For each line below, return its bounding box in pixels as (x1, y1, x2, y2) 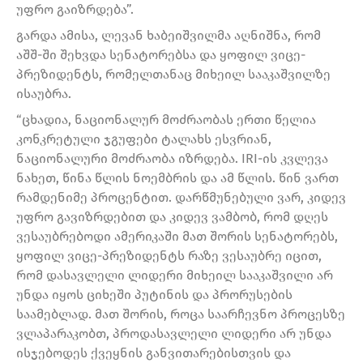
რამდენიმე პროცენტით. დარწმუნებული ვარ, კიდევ (16, 189, 346, 205)
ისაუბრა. (16, 86, 71, 102)
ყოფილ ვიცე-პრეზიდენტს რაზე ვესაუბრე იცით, (16, 247, 322, 263)
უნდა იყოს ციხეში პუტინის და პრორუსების (16, 286, 293, 302)
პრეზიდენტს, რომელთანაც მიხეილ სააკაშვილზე (16, 66, 331, 83)
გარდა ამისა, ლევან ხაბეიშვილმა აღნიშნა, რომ (16, 28, 321, 44)
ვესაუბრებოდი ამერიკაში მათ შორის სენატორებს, (16, 228, 338, 244)
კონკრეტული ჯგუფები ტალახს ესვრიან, (16, 130, 271, 147)
